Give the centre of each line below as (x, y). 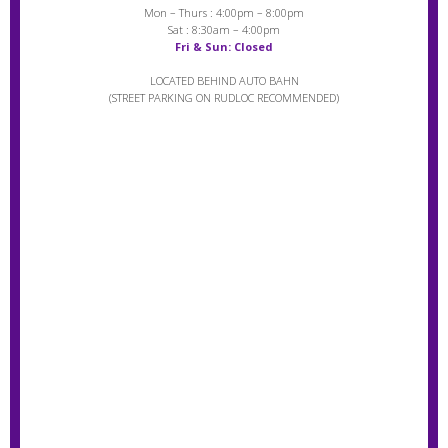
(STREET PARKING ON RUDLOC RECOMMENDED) (224, 97)
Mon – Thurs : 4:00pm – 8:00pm (224, 12)
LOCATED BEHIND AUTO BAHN (224, 80)
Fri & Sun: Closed (224, 46)
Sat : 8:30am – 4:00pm (224, 29)
